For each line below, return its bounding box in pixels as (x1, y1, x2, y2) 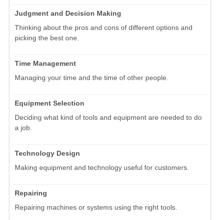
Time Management (15, 59, 76, 67)
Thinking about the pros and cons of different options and (15, 23, 192, 31)
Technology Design (15, 149, 80, 157)
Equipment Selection (15, 99, 84, 107)
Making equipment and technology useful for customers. (15, 163, 189, 171)
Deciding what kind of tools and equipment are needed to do (15, 113, 202, 121)
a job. (15, 123, 32, 132)
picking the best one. (15, 33, 79, 42)
